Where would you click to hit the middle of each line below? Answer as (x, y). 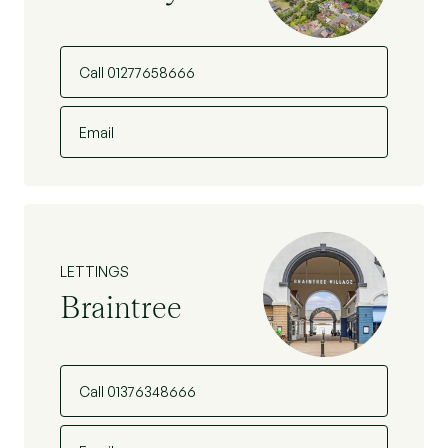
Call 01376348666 (137, 391)
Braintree (121, 306)
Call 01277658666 (137, 72)
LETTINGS (94, 271)
